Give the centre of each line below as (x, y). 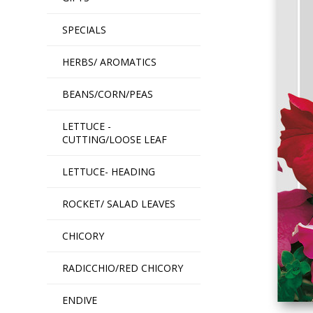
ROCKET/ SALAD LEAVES (119, 204)
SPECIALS (85, 30)
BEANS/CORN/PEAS (108, 94)
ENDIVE (80, 300)
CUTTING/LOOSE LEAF (115, 139)
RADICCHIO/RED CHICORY (123, 268)
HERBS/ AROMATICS (110, 62)
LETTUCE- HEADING (109, 172)
